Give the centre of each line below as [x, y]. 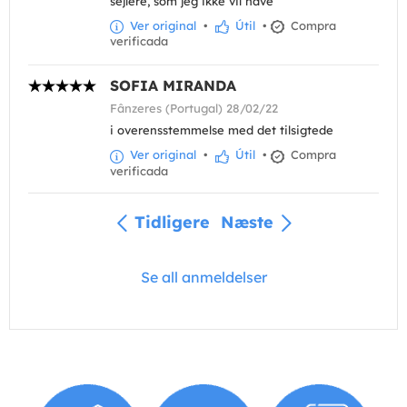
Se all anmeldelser [203, 277]
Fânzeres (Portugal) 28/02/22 [194, 109]
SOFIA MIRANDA [173, 86]
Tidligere [172, 222]
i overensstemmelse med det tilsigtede [222, 130]
